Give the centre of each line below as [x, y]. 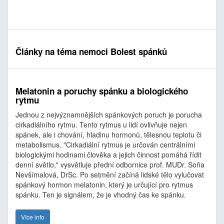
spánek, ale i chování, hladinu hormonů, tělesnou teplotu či [108, 134]
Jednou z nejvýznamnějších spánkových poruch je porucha [109, 114]
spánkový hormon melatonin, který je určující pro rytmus [104, 184]
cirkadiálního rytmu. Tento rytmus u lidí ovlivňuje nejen [101, 124]
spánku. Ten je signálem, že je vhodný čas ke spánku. [101, 194]
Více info [33, 217]
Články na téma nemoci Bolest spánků [91, 51]
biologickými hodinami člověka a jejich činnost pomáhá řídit [108, 154]
